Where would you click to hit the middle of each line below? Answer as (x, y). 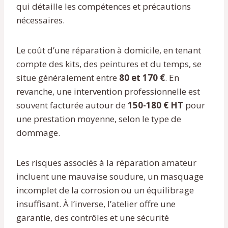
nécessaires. (40, 20)
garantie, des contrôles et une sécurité (93, 217)
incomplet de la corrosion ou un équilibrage (105, 190)
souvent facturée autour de (72, 105)
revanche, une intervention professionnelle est (108, 91)
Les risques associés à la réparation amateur (106, 162)
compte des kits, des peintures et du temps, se (109, 64)
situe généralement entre (68, 77)
